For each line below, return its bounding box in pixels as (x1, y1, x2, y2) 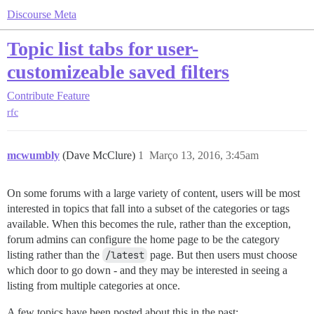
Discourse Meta (7, 8, 76, 20)
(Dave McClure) (62, 149, 138, 162)
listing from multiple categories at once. (7, 280, 180, 292)
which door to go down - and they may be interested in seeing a (7, 264, 287, 277)
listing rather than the (7, 249, 102, 261)
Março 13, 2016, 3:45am (149, 149, 259, 162)
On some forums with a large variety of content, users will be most (7, 187, 300, 200)
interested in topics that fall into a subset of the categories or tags (7, 203, 289, 215)
